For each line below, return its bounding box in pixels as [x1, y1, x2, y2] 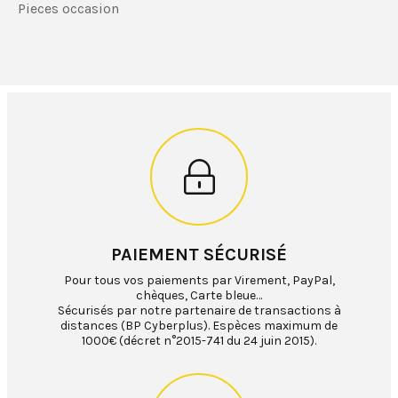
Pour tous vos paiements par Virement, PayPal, [63, 273, 335, 289]
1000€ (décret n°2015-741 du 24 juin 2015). [82, 333, 316, 349]
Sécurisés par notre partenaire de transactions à [57, 303, 341, 319]
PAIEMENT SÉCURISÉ [111, 244, 287, 266]
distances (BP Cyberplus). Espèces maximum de [60, 318, 338, 334]
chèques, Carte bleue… [136, 288, 262, 304]
